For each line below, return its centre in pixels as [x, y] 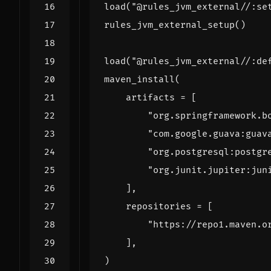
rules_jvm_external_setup [169, 25]
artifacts [150, 97]
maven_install [139, 79]
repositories [158, 206]
